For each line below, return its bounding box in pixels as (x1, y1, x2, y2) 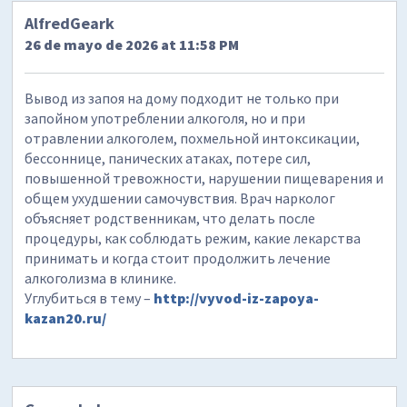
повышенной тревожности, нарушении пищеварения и (25, 169, 384, 188)
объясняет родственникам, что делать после (25, 209, 316, 228)
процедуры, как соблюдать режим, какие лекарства (25, 229, 362, 248)
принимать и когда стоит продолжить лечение (25, 249, 332, 268)
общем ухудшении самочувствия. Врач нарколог (25, 189, 336, 208)
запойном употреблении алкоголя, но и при (25, 109, 306, 128)
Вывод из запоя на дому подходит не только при (25, 89, 340, 108)
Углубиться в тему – (25, 289, 154, 308)
